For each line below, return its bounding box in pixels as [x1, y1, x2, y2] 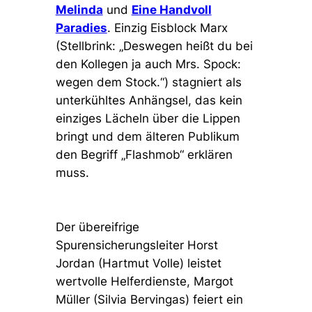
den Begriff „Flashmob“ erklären [55, 148, 233, 162]
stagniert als [168, 75, 242, 90]
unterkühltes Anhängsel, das [55, 93, 219, 108]
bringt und [55, 130, 114, 144]
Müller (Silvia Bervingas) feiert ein [55, 292, 243, 307]
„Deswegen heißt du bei [118, 39, 253, 54]
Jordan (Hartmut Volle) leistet [55, 256, 221, 271]
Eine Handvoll [131, 3, 212, 17]
